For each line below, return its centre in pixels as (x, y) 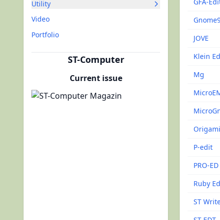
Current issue (96, 78)
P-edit (203, 147)
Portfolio (45, 35)
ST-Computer (96, 59)
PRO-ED (206, 165)
